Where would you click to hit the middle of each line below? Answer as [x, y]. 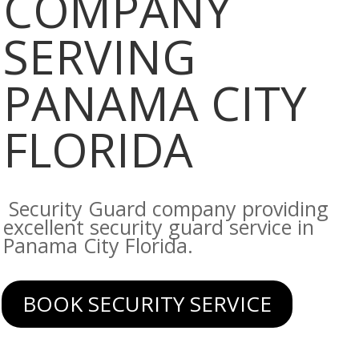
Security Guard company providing [166, 208]
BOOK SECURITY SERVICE [147, 304]
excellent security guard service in [159, 226]
